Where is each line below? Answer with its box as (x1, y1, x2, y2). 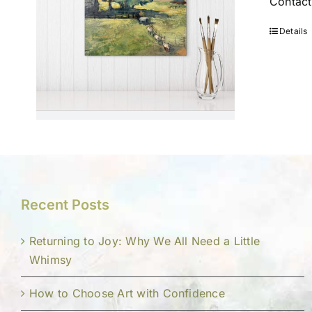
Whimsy (29, 253, 72, 267)
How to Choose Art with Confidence (29, 286, 225, 300)
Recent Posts (21, 196, 109, 213)
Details (279, 26, 308, 36)
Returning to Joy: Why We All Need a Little (29, 234, 260, 248)
